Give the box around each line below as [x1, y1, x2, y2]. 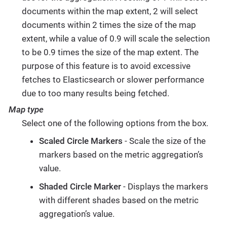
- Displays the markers [121, 181, 208, 192]
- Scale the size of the [122, 136, 206, 146]
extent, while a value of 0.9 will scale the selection [21, 33, 210, 44]
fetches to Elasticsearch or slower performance [21, 74, 204, 85]
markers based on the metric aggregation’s [39, 149, 203, 160]
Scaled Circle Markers [39, 136, 123, 146]
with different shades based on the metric [39, 195, 199, 205]
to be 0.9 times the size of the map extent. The [21, 47, 199, 57]
